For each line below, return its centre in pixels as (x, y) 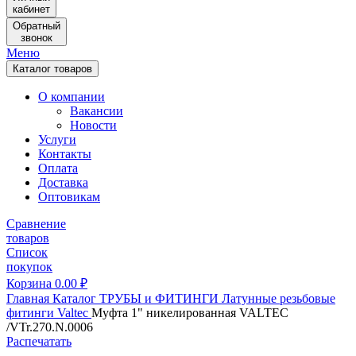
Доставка (63, 182)
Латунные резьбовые (279, 298)
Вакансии (97, 111)
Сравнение (36, 224)
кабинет (31, 9)
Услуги (57, 139)
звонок (37, 38)
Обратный (37, 26)
